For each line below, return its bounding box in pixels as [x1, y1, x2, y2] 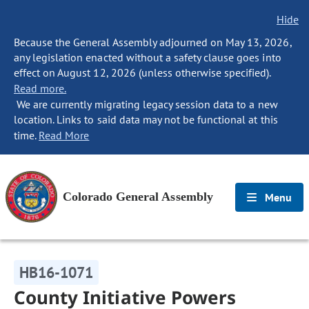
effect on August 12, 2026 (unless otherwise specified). [14, 66, 271, 79]
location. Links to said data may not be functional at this [14, 112, 278, 126]
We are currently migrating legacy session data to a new [14, 97, 278, 111]
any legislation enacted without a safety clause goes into [14, 50, 281, 64]
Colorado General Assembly [63, 190, 213, 203]
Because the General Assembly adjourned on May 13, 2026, [14, 35, 292, 49]
